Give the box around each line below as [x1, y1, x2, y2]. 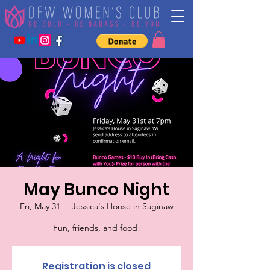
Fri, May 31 [19, 201, 60, 212]
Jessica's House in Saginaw [71, 201, 174, 212]
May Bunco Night [24, 178, 169, 202]
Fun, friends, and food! [52, 222, 140, 234]
